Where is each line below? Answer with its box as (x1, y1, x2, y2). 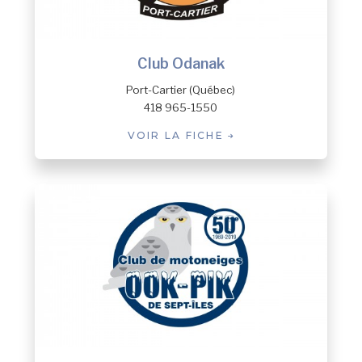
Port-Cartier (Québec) (126, 82, 236, 96)
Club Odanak (137, 55, 225, 73)
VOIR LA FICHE (127, 129, 229, 142)
